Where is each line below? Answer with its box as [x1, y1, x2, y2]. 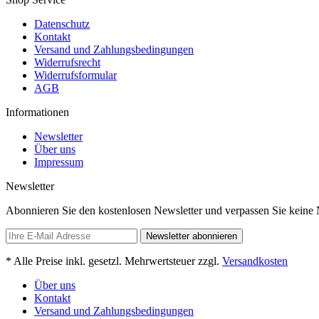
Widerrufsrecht [34, 56, 100, 68]
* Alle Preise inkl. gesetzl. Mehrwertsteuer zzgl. [6, 255, 222, 267]
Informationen [6, 106, 69, 118]
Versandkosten [222, 255, 288, 267]
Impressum [34, 156, 83, 168]
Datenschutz [34, 18, 90, 30]
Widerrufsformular [34, 69, 117, 81]
